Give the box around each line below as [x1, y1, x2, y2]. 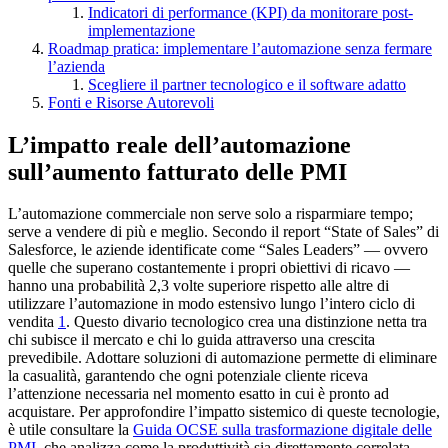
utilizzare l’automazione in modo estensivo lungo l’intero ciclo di [8, 295, 415, 313]
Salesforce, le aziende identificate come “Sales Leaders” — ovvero [8, 241, 428, 259]
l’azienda [48, 57, 105, 75]
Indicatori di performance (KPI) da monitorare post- [88, 3, 413, 21]
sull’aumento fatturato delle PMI [8, 158, 347, 185]
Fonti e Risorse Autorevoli [48, 93, 214, 111]
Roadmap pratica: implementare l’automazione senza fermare [48, 39, 432, 57]
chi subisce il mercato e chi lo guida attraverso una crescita [8, 331, 375, 349]
